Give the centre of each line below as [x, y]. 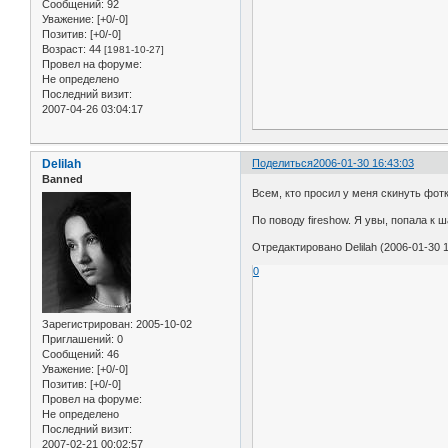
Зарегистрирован [86, 323]
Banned [62, 179]
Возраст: [64, 49]
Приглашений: [78, 338]
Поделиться [283, 163]
